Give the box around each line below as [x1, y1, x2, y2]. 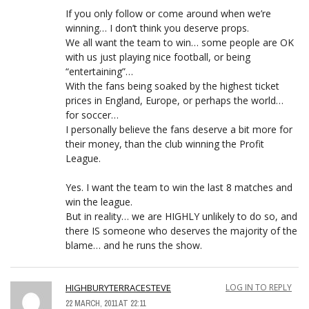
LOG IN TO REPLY [226, 281, 292, 293]
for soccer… [66, 108, 119, 121]
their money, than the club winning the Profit [66, 137, 264, 150]
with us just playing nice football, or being [66, 50, 250, 63]
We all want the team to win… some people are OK [66, 35, 294, 49]
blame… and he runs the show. [66, 238, 202, 252]
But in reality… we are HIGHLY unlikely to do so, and [66, 209, 297, 223]
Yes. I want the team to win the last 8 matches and [66, 180, 292, 194]
